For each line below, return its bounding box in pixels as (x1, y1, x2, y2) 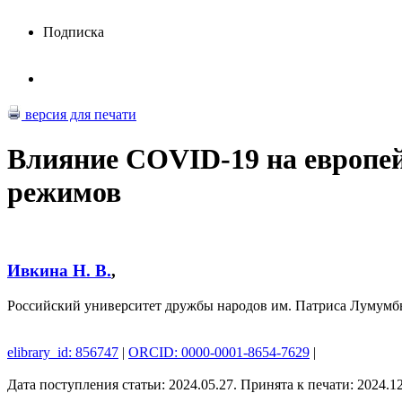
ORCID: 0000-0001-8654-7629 (128, 344, 310, 360)
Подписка (43, 24, 104, 40)
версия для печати (22, 107, 136, 123)
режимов (7, 175, 121, 208)
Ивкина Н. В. (7, 260, 111, 280)
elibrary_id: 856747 (7, 344, 118, 360)
